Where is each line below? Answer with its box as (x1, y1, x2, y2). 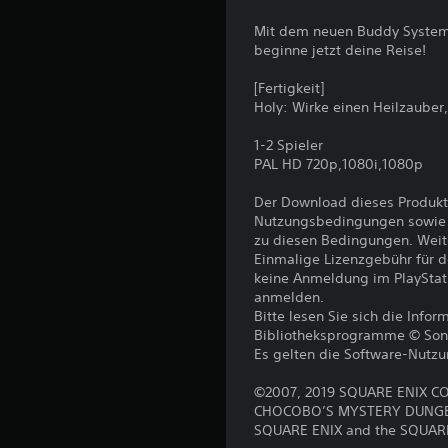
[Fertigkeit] (254, 79, 325, 98)
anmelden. (254, 288, 325, 307)
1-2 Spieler (254, 136, 324, 155)
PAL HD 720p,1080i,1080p (254, 155, 424, 174)
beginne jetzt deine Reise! (254, 41, 427, 60)
